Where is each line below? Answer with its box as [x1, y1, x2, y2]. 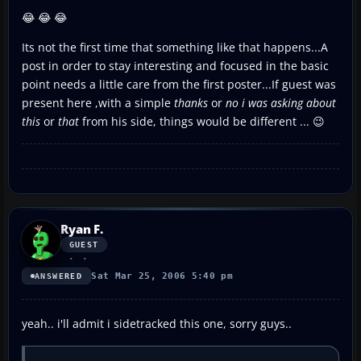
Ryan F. [60, 220, 103, 237]
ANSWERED [35, 271, 83, 280]
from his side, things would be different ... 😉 [82, 113, 325, 129]
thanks [174, 94, 208, 110]
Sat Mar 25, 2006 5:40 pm [91, 270, 234, 281]
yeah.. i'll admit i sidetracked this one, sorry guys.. [22, 315, 292, 331]
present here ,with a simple [22, 94, 174, 110]
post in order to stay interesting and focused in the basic [22, 57, 329, 73]
